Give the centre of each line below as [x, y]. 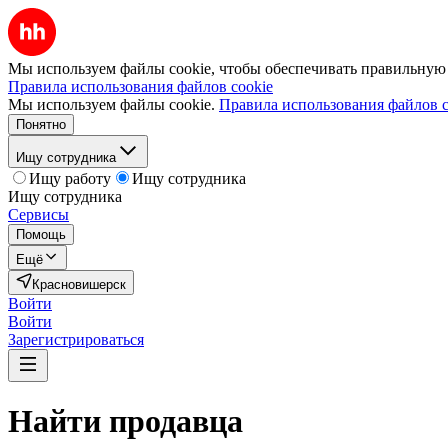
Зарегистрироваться [76, 339]
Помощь [41, 234]
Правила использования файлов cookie [140, 86]
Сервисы [38, 214]
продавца [176, 421]
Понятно [41, 124]
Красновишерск [79, 284]
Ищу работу [70, 178]
